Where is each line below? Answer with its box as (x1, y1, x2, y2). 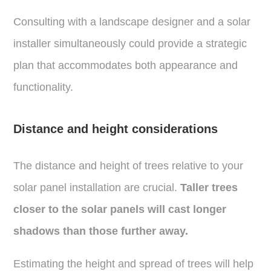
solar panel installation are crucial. (13, 181, 181, 194)
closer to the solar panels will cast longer (13, 203, 227, 215)
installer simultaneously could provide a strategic (13, 37, 247, 50)
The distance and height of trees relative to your (13, 159, 244, 172)
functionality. (13, 80, 74, 93)
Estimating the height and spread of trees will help (13, 257, 254, 270)
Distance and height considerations (13, 122, 218, 135)
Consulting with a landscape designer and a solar (13, 15, 251, 28)
